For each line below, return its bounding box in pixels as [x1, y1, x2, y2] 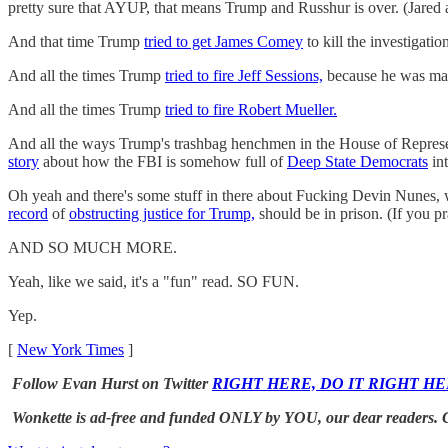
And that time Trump [8, 32, 144, 50]
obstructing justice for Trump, [69, 204, 255, 222]
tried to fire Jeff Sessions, [165, 66, 323, 84]
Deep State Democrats [287, 152, 428, 170]
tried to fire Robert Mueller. [165, 100, 337, 118]
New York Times [17, 340, 124, 358]
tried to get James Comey [144, 32, 303, 50]
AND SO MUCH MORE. [8, 238, 177, 256]
